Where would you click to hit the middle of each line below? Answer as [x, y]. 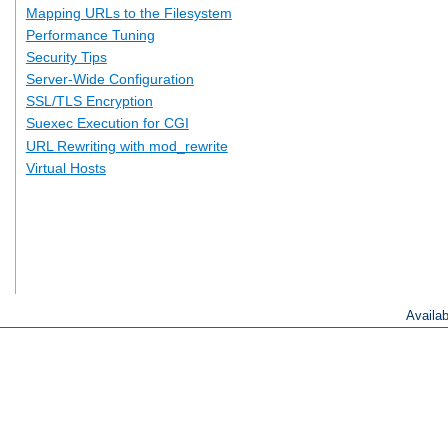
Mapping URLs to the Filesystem [128, 12]
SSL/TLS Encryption [89, 101]
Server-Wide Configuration [109, 79]
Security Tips [66, 56]
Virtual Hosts [65, 167]
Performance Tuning [90, 34]
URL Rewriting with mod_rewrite [126, 145]
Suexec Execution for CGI [107, 123]
